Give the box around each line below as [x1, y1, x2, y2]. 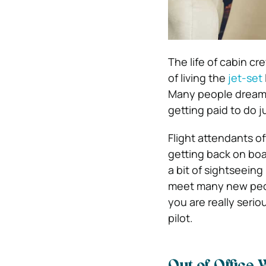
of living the [167, 71, 228, 85]
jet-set [227, 71, 265, 85]
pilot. [167, 211, 193, 225]
